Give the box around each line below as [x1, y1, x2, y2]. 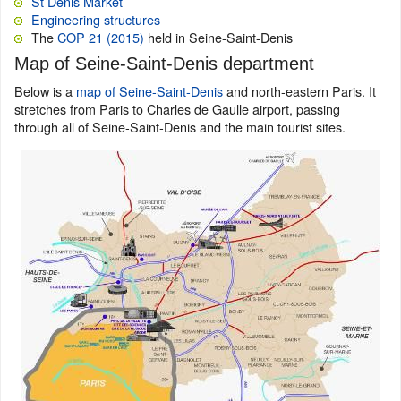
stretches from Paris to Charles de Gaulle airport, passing [14, 99, 340, 118]
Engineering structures [31, 10, 160, 29]
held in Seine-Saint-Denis [144, 28, 293, 47]
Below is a [14, 81, 76, 100]
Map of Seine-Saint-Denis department [14, 54, 314, 73]
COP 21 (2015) [57, 28, 144, 47]
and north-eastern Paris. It [223, 81, 376, 100]
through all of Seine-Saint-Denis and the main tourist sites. [14, 117, 346, 136]
